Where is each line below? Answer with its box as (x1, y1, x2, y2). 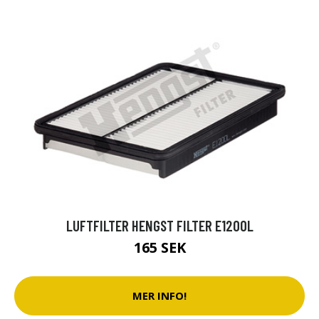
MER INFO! (132, 288, 187, 303)
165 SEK (133, 237, 186, 257)
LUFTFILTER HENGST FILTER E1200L (66, 216, 253, 234)
